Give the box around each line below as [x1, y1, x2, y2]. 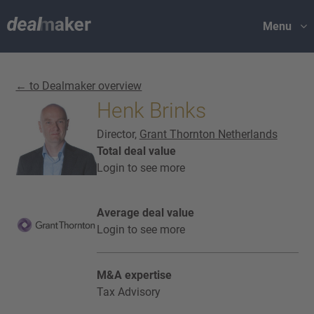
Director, [96, 128, 139, 141]
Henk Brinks [96, 98, 206, 123]
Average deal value [96, 206, 194, 219]
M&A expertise [96, 268, 172, 282]
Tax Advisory [96, 285, 161, 299]
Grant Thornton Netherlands [139, 128, 278, 141]
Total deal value [96, 144, 176, 158]
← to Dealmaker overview [15, 79, 142, 93]
